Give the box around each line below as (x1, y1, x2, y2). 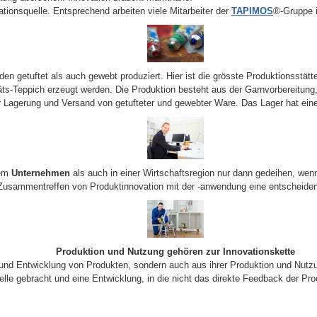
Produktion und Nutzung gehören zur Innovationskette (56, 246, 295, 257)
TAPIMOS (231, 6, 273, 16)
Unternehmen (11, 168, 70, 178)
